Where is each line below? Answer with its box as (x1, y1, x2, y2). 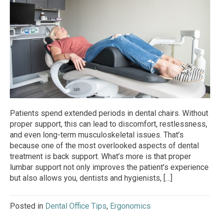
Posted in (10, 201, 45, 211)
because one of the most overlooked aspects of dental (10, 141, 199, 151)
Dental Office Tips (45, 201, 107, 211)
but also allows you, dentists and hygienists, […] (10, 173, 172, 183)
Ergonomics (110, 201, 151, 211)
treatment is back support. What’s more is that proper (10, 152, 191, 162)
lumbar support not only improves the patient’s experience (10, 163, 209, 172)
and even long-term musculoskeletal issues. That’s (10, 130, 184, 140)
